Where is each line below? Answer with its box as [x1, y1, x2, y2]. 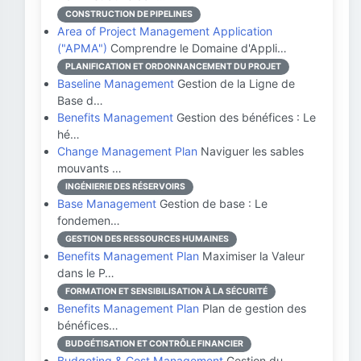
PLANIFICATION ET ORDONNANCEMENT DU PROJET [65, 61, 281, 72]
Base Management [57, 197, 156, 210]
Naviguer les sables [197, 144, 304, 158]
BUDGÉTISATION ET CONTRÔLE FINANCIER [65, 338, 243, 349]
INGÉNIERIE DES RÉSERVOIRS [65, 181, 185, 192]
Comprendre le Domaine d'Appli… [107, 41, 287, 55]
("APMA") [57, 41, 107, 55]
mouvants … [57, 161, 122, 175]
